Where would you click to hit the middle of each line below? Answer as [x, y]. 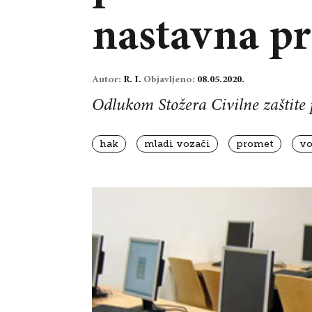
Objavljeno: [170, 80]
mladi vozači [177, 143]
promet [255, 143]
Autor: [108, 80]
